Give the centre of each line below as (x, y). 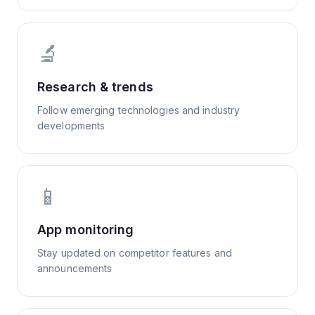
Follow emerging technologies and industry (139, 110)
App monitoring (86, 230)
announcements (75, 268)
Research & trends (95, 87)
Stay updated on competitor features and (135, 253)
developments (71, 126)
